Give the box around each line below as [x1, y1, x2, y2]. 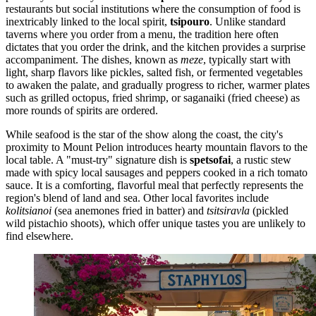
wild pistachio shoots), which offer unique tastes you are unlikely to [6, 217, 305, 229]
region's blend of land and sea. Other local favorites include [6, 191, 269, 204]
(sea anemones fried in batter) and [51, 204, 207, 217]
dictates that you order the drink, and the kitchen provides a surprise [6, 40, 305, 53]
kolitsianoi [6, 204, 51, 217]
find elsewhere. [6, 229, 73, 242]
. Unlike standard [209, 15, 286, 28]
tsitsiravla [207, 204, 250, 217]
